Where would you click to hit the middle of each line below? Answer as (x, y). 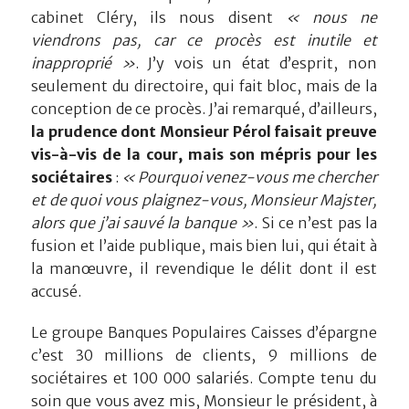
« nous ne (331, 17)
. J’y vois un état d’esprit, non (256, 63)
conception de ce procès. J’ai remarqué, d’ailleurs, (204, 108)
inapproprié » (83, 63)
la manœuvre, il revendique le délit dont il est (204, 268)
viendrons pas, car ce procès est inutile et (204, 40)
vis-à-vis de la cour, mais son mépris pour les (204, 154)
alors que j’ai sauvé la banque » (143, 222)
